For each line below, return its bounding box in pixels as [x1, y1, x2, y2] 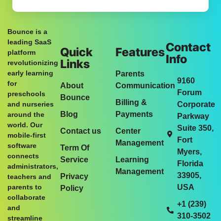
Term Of [60, 144, 89, 152]
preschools [7, 90, 45, 98]
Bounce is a [7, 28, 47, 36]
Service [60, 155, 88, 164]
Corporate [177, 100, 215, 109]
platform [7, 48, 36, 57]
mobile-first [7, 131, 46, 140]
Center [115, 127, 141, 136]
